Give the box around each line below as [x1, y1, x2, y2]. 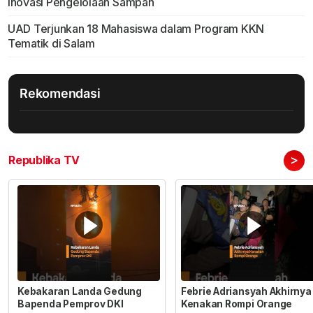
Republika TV [8, 153, 80, 168]
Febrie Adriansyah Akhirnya [180, 285, 312, 297]
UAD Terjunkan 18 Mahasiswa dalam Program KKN [7, 22, 265, 36]
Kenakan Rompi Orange [180, 298, 293, 310]
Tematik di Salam [7, 36, 95, 51]
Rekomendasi [20, 86, 101, 101]
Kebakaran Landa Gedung [17, 285, 142, 297]
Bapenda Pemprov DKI [17, 298, 124, 310]
